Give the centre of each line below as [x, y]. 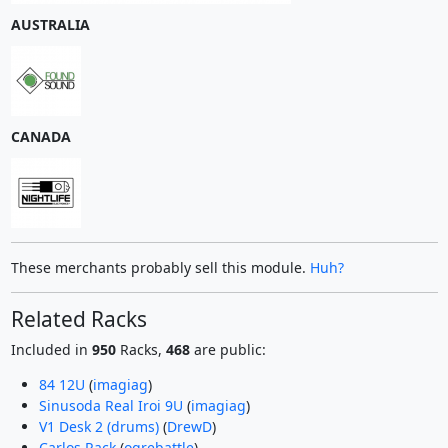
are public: [227, 350]
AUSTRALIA [50, 25]
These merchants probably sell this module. [160, 268]
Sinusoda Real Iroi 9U [110, 406]
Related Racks [78, 319]
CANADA [40, 137]
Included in [51, 350]
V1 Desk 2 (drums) [98, 427]
